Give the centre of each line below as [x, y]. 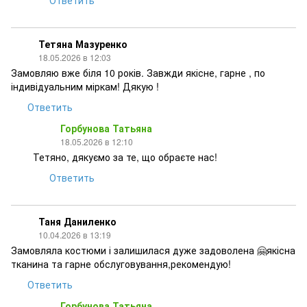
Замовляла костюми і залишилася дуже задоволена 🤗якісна [153, 250]
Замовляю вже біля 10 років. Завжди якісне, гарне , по [138, 73]
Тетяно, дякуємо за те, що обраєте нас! [125, 157]
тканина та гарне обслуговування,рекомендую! [121, 264]
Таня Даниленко [77, 221]
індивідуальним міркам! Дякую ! [85, 86]
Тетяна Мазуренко [83, 44]
